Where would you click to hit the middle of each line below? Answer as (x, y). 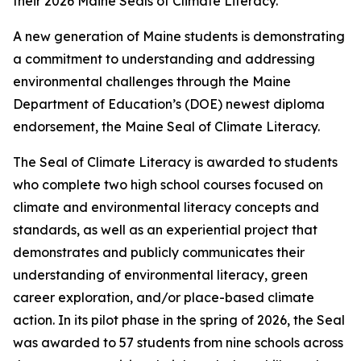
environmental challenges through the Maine (152, 81)
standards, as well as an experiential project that (165, 230)
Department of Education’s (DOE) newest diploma (169, 104)
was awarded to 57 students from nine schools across (178, 342)
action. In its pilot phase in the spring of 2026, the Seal (179, 320)
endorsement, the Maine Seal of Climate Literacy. (166, 127)
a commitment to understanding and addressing (164, 59)
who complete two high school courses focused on (168, 185)
